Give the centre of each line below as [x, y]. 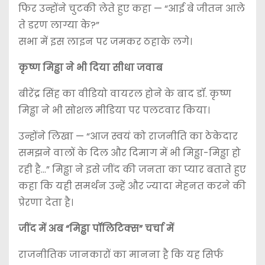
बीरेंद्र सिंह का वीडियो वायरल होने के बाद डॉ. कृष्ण [125, 93]
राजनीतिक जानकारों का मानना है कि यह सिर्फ [121, 254]
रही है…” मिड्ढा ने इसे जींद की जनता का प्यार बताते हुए [132, 169]
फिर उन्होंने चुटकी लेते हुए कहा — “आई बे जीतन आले [132, 8]
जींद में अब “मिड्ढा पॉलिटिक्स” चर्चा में [96, 228]
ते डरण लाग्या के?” [59, 25]
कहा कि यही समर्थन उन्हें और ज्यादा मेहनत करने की [132, 186]
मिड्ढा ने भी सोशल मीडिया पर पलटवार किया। [114, 110]
